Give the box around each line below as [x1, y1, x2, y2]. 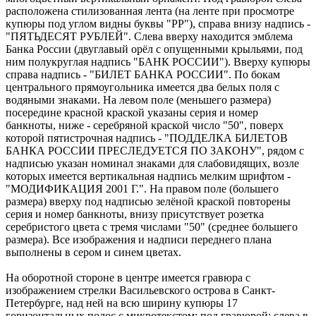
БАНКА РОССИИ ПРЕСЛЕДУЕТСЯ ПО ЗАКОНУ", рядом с [6, 144, 304, 157]
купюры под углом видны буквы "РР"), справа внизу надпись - [6, 17, 310, 30]
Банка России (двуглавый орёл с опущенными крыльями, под [6, 42, 303, 55]
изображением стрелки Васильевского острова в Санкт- [6, 284, 275, 296]
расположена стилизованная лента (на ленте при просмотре [6, 4, 294, 17]
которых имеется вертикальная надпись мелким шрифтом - [6, 169, 291, 182]
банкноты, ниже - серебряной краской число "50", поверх [6, 119, 284, 131]
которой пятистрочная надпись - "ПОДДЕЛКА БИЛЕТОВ [6, 131, 288, 144]
